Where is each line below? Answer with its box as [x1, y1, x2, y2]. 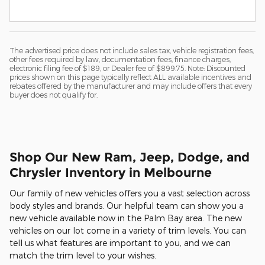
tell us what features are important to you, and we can [9, 237, 231, 248]
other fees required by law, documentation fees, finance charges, [9, 55, 231, 64]
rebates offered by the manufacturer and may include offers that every [9, 82, 252, 91]
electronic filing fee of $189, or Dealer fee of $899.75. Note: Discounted [9, 64, 245, 73]
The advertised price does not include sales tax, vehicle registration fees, [9, 46, 254, 55]
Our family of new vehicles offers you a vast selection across [9, 188, 250, 198]
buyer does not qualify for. [9, 91, 98, 99]
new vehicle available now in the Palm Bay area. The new [9, 212, 242, 223]
